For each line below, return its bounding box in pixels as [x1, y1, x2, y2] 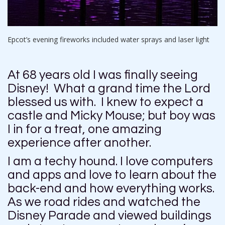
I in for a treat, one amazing [8, 123, 162, 136]
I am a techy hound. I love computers [8, 155, 213, 168]
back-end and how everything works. [8, 182, 214, 195]
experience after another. [8, 136, 151, 150]
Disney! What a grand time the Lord [8, 82, 210, 95]
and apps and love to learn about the [8, 168, 216, 182]
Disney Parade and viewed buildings [8, 209, 211, 222]
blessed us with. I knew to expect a [8, 95, 203, 109]
